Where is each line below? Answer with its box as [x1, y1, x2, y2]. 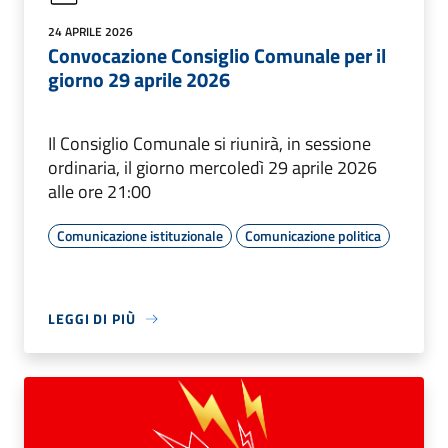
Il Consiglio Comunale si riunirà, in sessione [48, 130, 371, 158]
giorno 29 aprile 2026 [48, 64, 230, 96]
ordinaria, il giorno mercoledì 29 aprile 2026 [48, 154, 377, 182]
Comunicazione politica [245, 225, 381, 247]
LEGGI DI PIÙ [48, 308, 136, 330]
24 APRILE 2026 [48, 22, 133, 42]
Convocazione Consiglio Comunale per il [48, 40, 386, 72]
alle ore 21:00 [48, 178, 151, 206]
